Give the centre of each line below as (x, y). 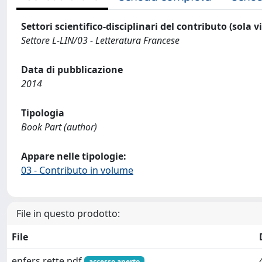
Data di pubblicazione (72, 69)
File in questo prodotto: (68, 213)
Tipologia (43, 113)
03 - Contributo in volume (77, 170)
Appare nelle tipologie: (74, 156)
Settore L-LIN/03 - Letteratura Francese (100, 40)
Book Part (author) (59, 127)
